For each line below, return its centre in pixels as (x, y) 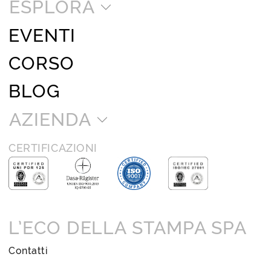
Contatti (28, 250)
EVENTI (42, 35)
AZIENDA (50, 119)
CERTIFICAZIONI (53, 148)
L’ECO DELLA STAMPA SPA (128, 227)
